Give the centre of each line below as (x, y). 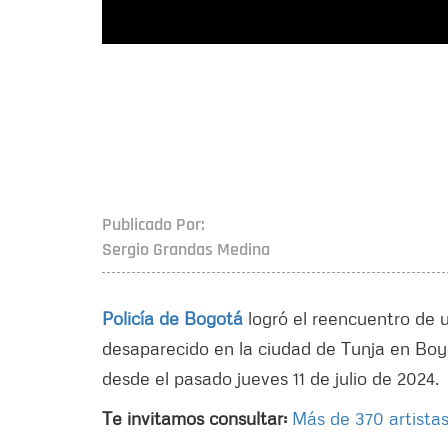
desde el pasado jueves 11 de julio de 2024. (270, 378)
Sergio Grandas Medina (186, 249)
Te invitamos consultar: (197, 418)
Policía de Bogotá (172, 318)
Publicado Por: (153, 224)
